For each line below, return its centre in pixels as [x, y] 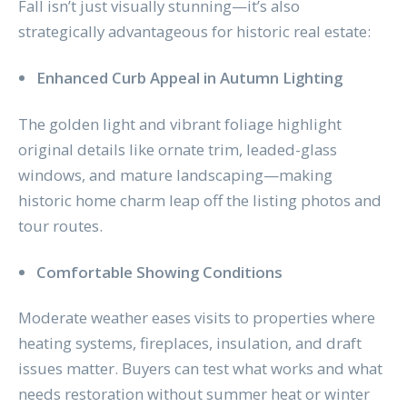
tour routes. [60, 225]
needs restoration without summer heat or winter [194, 394]
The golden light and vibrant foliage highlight [179, 124]
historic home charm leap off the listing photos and [199, 200]
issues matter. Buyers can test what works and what [200, 369]
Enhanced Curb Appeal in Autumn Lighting [189, 78]
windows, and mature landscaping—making [175, 174]
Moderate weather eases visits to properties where [196, 318]
